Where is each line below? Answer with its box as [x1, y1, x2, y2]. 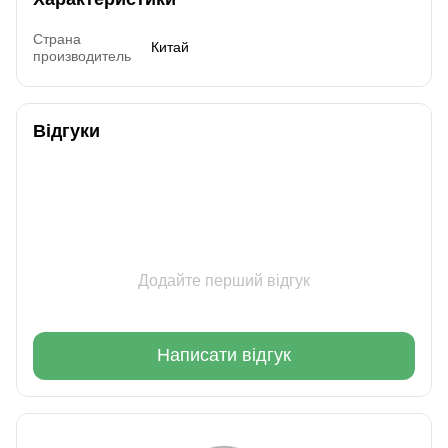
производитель [33, 47, 131, 64]
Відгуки [33, 120, 100, 141]
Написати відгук [157, 345, 291, 366]
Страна [33, 30, 81, 47]
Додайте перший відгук [138, 271, 310, 289]
